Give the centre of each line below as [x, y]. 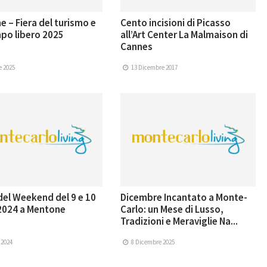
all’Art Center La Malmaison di [184, 35]
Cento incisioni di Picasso [176, 23]
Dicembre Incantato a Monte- [184, 198]
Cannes [137, 47]
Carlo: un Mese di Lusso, [172, 209]
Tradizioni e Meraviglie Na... [179, 221]
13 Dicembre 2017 [153, 68]
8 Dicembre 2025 [152, 242]
